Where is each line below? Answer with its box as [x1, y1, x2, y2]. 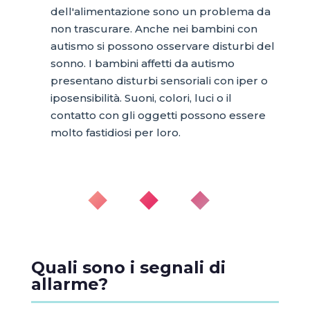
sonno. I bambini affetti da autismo [50, 56, 235, 70]
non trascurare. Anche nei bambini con [50, 21, 257, 35]
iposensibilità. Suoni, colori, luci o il [50, 91, 232, 104]
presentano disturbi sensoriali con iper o [50, 73, 268, 87]
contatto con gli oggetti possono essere [50, 108, 266, 122]
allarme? [30, 273, 108, 294]
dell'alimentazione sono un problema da [50, 4, 271, 18]
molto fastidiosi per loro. [50, 125, 181, 139]
